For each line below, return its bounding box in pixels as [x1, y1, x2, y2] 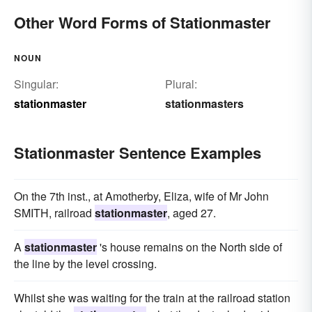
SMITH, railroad [14, 205, 95, 221]
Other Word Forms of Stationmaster [14, 11, 271, 34]
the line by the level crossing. [14, 256, 157, 272]
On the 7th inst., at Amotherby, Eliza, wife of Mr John [14, 188, 269, 205]
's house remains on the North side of [97, 239, 282, 256]
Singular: [14, 76, 58, 93]
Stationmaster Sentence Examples [14, 141, 261, 164]
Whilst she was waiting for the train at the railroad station [14, 290, 290, 306]
